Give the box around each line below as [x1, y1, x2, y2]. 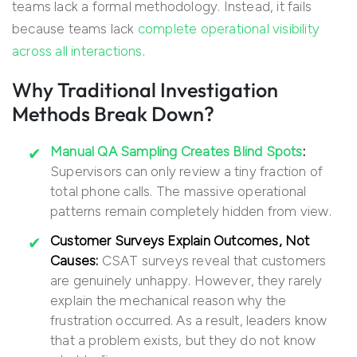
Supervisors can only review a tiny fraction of [50, 163, 324, 180]
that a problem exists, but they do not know [50, 332, 316, 349]
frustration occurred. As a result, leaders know [50, 312, 328, 329]
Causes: [50, 253, 102, 269]
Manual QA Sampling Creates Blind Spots [50, 143, 303, 160]
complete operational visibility [137, 21, 320, 37]
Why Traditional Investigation [12, 77, 278, 104]
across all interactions [12, 43, 143, 60]
